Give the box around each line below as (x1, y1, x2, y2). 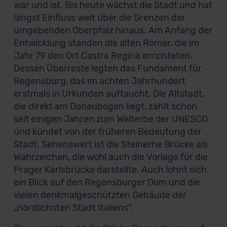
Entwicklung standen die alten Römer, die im (13, 37, 199, 49)
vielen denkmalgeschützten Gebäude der (13, 190, 186, 201)
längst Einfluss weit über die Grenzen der (13, 12, 185, 23)
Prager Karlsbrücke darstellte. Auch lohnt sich (13, 164, 207, 175)
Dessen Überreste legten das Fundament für (13, 63, 202, 74)
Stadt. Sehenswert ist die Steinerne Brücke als (13, 139, 208, 150)
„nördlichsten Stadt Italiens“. (13, 202, 133, 213)
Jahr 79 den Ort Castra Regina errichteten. (13, 50, 193, 61)
